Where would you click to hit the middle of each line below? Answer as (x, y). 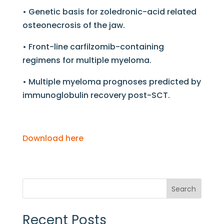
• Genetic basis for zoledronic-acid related (109, 12)
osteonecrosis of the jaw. (73, 25)
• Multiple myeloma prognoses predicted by (111, 82)
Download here (53, 138)
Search (184, 189)
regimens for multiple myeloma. (87, 60)
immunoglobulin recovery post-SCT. (96, 95)
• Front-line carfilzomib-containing (93, 47)
